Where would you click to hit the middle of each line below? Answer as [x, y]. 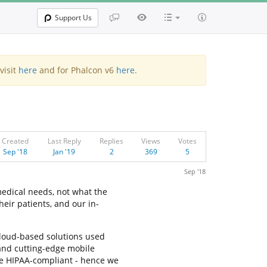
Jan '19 [64, 152]
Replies [111, 141]
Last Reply [64, 141]
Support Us [73, 18]
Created [15, 141]
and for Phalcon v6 [76, 70]
